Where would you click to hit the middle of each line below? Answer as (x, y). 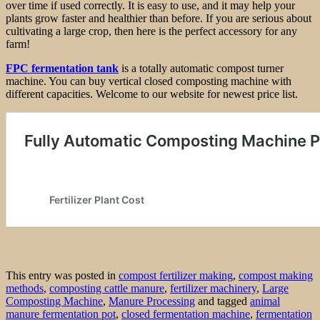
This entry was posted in (62, 275)
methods (25, 288)
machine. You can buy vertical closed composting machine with (149, 81)
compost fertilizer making (176, 275)
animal (265, 301)
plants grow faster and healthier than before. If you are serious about (159, 18)
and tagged (222, 301)
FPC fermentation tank (62, 68)
